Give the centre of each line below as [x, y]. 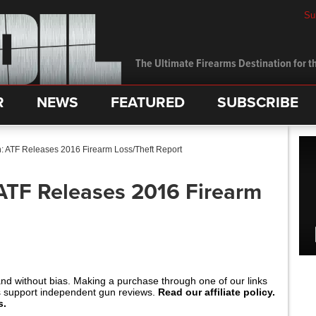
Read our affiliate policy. [217, 292]
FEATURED [148, 103]
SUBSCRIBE [258, 103]
